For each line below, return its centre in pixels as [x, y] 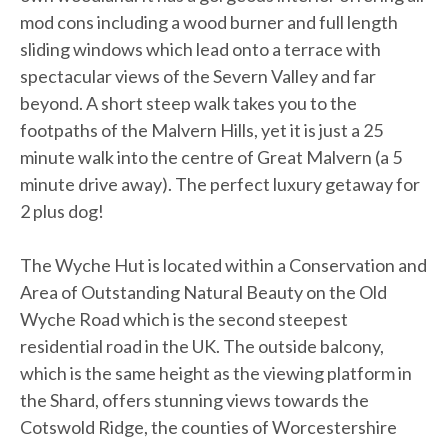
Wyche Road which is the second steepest [184, 318]
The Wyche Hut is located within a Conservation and [223, 264]
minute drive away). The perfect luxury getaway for [220, 183]
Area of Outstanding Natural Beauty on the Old [203, 291]
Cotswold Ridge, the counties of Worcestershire [208, 426]
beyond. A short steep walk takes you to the [188, 102]
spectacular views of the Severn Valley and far [198, 75]
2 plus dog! [62, 210]
